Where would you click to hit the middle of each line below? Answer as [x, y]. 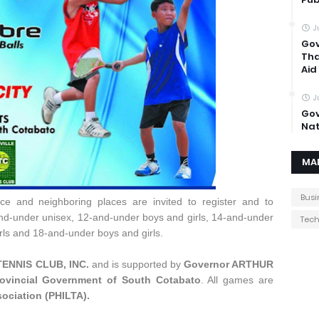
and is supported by [136, 264]
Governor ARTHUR [229, 264]
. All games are [237, 279]
